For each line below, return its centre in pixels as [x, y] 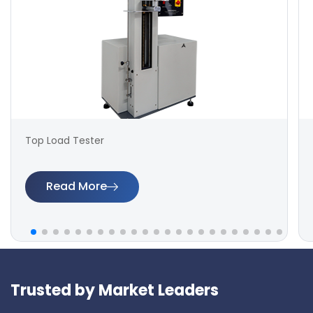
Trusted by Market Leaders [115, 290]
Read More [77, 187]
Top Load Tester [65, 140]
